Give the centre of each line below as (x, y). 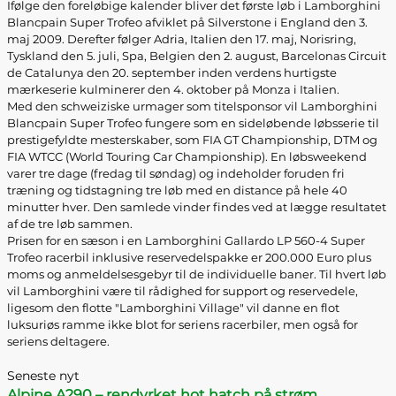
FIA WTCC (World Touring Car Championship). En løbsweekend (187, 156)
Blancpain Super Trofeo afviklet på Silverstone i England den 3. (187, 22)
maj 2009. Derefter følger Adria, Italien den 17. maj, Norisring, (182, 39)
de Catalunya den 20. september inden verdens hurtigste (172, 72)
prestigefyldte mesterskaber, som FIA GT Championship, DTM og (192, 140)
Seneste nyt (43, 376)
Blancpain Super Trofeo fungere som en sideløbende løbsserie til (193, 123)
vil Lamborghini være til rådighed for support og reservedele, (183, 291)
